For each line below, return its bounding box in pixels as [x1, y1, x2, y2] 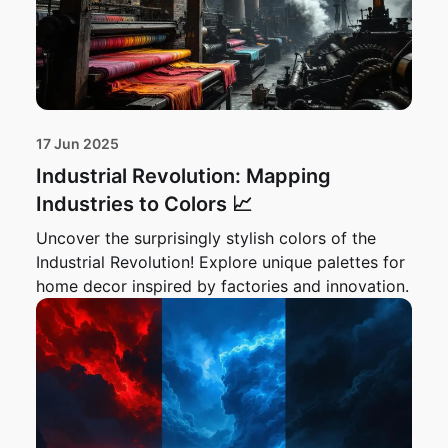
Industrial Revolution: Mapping [36, 164, 331, 189]
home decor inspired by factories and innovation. [36, 276, 409, 297]
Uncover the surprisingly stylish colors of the [36, 228, 376, 249]
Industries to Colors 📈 [36, 192, 252, 217]
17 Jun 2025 [36, 135, 119, 153]
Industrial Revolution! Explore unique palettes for [36, 252, 405, 273]
